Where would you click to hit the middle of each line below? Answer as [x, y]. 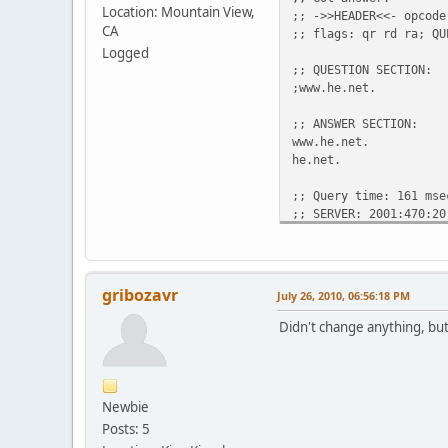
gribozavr [140, 294]
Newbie [125, 406]
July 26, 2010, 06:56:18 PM [343, 295]
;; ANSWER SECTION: [355, 123]
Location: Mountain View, [178, 11]
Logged [125, 52]
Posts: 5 [126, 428]
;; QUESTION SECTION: [362, 69]
